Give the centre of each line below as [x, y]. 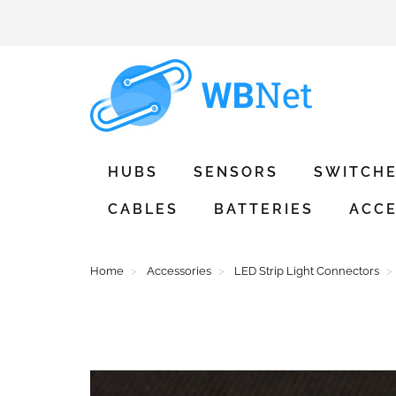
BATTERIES [264, 209]
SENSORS [236, 172]
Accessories [179, 271]
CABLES [143, 209]
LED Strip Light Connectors [307, 271]
